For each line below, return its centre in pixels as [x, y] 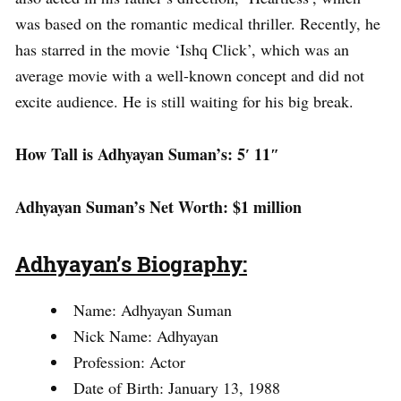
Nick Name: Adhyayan [146, 335]
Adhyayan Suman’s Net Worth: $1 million [158, 206]
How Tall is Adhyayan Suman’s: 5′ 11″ [147, 154]
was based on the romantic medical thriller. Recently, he [198, 23]
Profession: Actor [129, 361]
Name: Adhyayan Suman [153, 309]
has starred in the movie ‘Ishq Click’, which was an [182, 49]
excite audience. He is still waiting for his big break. [184, 101]
